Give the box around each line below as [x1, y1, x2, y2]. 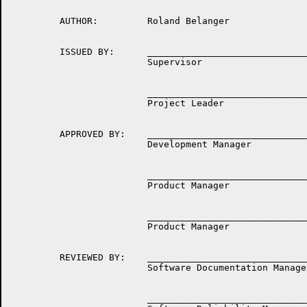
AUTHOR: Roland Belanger [10, 16, 230, 26]
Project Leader [10, 98, 224, 108]
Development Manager [10, 139, 251, 149]
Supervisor [10, 57, 202, 67]
